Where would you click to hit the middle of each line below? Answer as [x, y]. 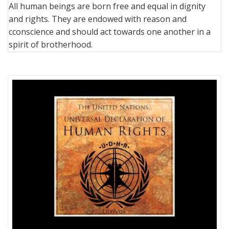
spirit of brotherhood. [51, 44]
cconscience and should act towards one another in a [110, 31]
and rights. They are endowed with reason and [98, 19]
